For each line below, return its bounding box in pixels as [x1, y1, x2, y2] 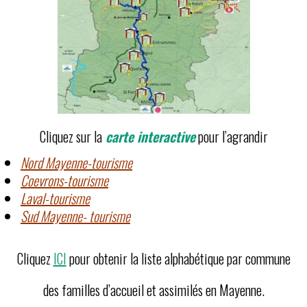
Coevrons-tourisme [21, 170, 108, 191]
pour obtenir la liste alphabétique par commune [66, 248, 291, 269]
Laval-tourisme [21, 188, 90, 208]
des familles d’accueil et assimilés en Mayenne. [42, 280, 265, 300]
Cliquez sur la [39, 126, 102, 147]
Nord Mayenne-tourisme [21, 152, 132, 173]
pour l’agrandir [195, 126, 268, 147]
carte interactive [101, 126, 195, 147]
